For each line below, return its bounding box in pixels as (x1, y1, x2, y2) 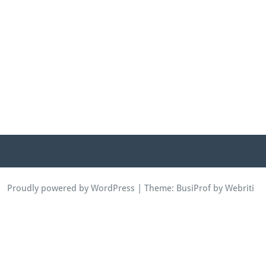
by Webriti (211, 183, 254, 194)
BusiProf (176, 183, 211, 194)
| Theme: (135, 183, 176, 194)
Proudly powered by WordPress (7, 183, 135, 194)
